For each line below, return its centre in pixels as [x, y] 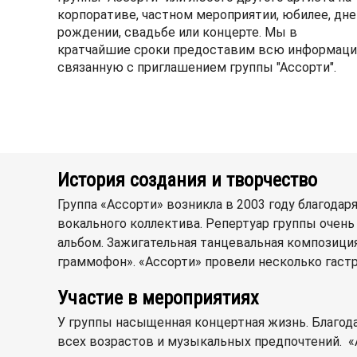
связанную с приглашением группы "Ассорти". [197, 67]
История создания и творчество [187, 180]
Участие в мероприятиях [158, 298]
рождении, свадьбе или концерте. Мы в [177, 32]
